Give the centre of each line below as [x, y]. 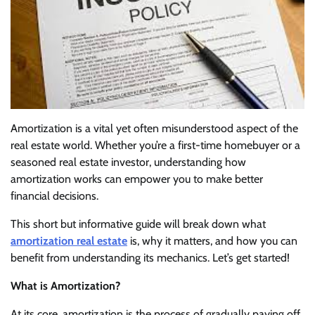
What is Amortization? [67, 285]
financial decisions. [56, 195]
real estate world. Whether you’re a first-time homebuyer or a [155, 145]
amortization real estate [69, 240]
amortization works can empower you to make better [137, 179]
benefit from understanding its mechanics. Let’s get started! [150, 257]
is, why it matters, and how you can [212, 240]
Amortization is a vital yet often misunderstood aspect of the [154, 128]
